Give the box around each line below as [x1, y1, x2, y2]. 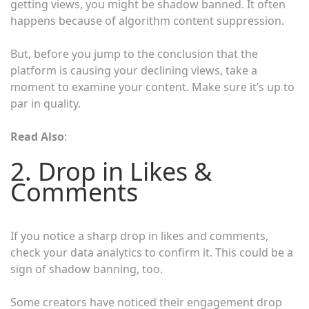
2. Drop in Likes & [10, 154, 212, 188]
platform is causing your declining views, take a [10, 62, 257, 78]
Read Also [10, 128, 64, 144]
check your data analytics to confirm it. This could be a [10, 244, 293, 260]
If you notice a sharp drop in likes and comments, [10, 228, 268, 243]
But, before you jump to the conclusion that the [10, 46, 258, 61]
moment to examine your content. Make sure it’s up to [10, 79, 295, 94]
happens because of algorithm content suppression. [10, 12, 284, 28]
